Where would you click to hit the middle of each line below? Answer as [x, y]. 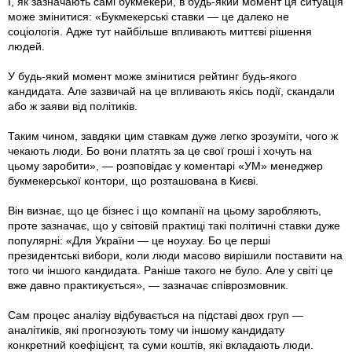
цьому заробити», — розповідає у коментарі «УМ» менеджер [165, 166]
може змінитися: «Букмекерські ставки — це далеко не [148, 17]
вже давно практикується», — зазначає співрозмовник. [150, 286]
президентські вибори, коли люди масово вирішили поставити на [175, 256]
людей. [26, 47]
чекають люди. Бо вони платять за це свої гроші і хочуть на [160, 151]
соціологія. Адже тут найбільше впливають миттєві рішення [160, 32]
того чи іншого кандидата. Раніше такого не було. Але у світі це [170, 271]
